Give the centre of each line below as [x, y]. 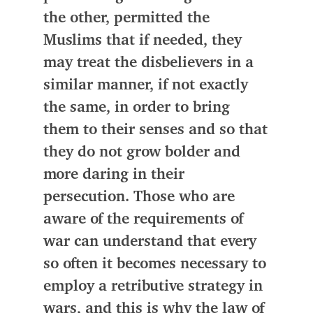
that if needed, [157, 40]
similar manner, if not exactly [146, 85]
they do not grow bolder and [142, 152]
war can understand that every [150, 241]
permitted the [162, 17]
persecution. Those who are [139, 196]
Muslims [73, 40]
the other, [79, 17]
